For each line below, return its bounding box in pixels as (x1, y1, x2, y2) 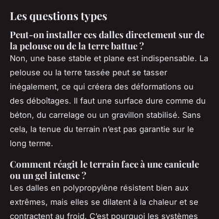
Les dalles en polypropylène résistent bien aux (10, 183, 189, 193)
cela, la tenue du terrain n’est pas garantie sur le (10, 124, 194, 134)
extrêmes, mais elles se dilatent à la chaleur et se (10, 197, 198, 207)
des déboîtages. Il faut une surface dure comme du (10, 96, 206, 106)
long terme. (10, 138, 53, 149)
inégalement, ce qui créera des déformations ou (10, 82, 194, 92)
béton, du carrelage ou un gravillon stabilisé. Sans (10, 110, 201, 120)
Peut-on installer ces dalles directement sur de (10, 28, 204, 41)
